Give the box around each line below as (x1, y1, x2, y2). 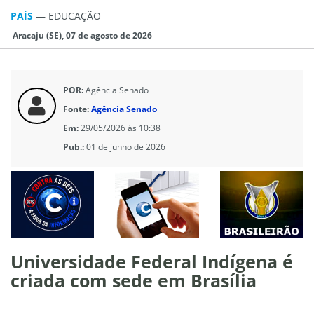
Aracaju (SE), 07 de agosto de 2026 (11, 29, 152, 41)
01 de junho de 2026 (86, 140, 165, 153)
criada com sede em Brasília (11, 268, 257, 292)
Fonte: (63, 102, 89, 115)
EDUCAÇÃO (48, 8, 101, 22)
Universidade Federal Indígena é (11, 249, 293, 273)
